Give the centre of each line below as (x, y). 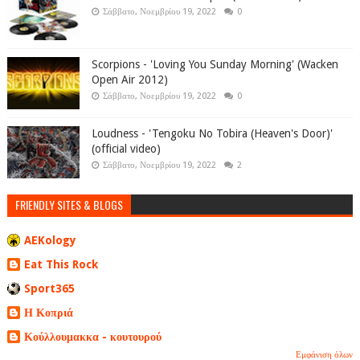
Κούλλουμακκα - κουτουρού (92, 336)
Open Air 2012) (129, 80)
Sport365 (49, 288)
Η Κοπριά (48, 312)
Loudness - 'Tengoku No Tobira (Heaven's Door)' (212, 134)
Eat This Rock (61, 264)
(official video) (126, 149)
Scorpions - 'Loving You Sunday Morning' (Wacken (215, 65)
